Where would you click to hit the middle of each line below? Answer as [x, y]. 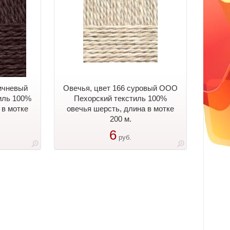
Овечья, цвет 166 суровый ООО [120, 88]
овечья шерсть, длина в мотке [120, 109]
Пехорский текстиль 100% [120, 98]
